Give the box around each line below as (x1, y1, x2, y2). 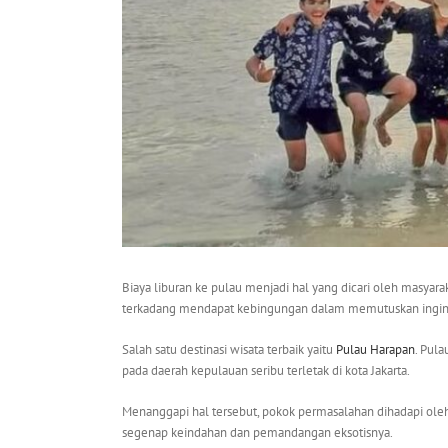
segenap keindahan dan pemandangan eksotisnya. (122, 424, 393, 442)
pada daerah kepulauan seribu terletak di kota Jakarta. (122, 362, 410, 380)
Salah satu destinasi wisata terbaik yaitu (122, 341, 336, 359)
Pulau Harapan (336, 341, 415, 359)
